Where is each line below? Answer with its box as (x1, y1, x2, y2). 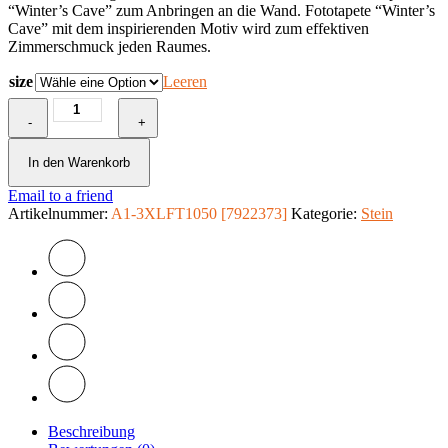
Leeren (163, 72, 207, 90)
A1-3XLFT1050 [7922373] (111, 204, 287, 222)
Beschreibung (48, 422, 135, 440)
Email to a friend (8, 186, 113, 204)
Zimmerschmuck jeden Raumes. (8, 37, 211, 55)
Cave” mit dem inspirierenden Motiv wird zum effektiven (8, 19, 369, 37)
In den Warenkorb (28, 154, 130, 170)
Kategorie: (291, 204, 361, 222)
